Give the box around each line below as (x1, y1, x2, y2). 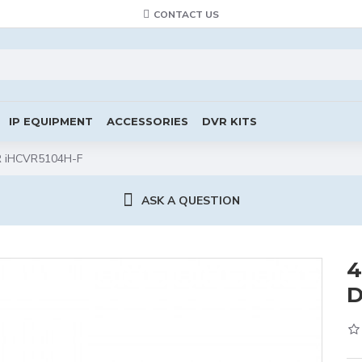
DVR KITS (202, 114, 257, 128)
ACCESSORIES (107, 114, 188, 128)
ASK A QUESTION (141, 192, 240, 208)
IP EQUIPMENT (9, 114, 93, 128)
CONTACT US (154, 7, 219, 21)
